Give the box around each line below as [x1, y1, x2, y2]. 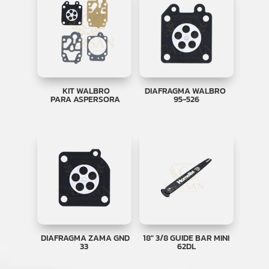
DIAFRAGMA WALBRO [143, 84, 230, 97]
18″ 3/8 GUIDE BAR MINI [143, 232, 230, 245]
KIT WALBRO [58, 84, 110, 97]
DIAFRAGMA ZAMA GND [38, 232, 130, 245]
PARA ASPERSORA [48, 92, 120, 106]
